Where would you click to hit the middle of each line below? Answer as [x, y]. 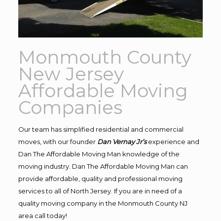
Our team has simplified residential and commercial [101, 129]
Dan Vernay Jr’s [122, 141]
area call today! [42, 215]
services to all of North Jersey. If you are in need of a [100, 191]
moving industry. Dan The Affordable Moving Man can [103, 166]
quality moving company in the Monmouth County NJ [103, 203]
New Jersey [71, 74]
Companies [70, 107]
